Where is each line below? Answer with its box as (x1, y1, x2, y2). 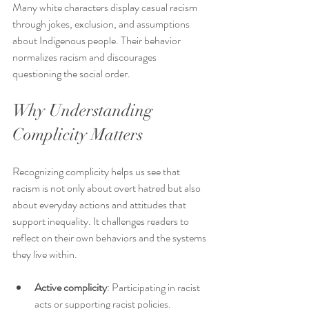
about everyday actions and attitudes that (12, 197, 188, 213)
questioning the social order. (12, 66, 130, 82)
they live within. (12, 246, 77, 263)
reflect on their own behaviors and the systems (12, 230, 208, 246)
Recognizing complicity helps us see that (12, 163, 182, 180)
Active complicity (34, 279, 107, 296)
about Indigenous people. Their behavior (12, 32, 183, 49)
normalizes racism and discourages (12, 49, 159, 66)
